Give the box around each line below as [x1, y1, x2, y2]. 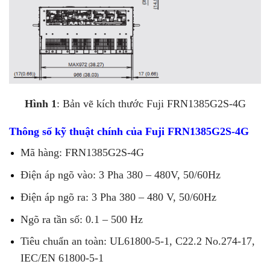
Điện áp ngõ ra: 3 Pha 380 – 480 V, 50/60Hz [20, 190, 217, 203]
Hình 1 [24, 98, 57, 110]
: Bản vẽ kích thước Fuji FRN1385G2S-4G [56, 98, 246, 110]
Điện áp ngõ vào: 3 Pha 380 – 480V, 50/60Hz [20, 168, 221, 181]
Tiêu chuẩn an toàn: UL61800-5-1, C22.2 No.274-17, [20, 235, 256, 248]
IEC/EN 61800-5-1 [20, 252, 104, 265]
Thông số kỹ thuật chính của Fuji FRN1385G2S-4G [9, 125, 249, 137]
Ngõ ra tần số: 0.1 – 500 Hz [20, 213, 143, 225]
